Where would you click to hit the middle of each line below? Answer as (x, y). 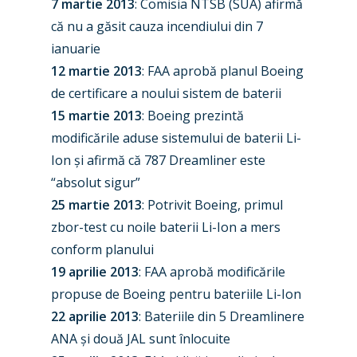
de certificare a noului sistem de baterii (166, 93)
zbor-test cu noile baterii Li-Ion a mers (166, 227)
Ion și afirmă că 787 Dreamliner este (158, 160)
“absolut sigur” (96, 182)
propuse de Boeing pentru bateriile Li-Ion (176, 294)
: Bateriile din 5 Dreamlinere (222, 316)
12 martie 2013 (96, 71)
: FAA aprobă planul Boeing (223, 71)
